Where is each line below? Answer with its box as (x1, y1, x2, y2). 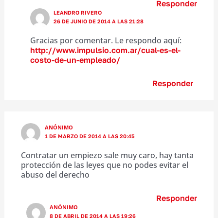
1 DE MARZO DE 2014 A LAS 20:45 (44, 132, 135, 139)
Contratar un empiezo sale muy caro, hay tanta (20, 149, 194, 161)
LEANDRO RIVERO (54, 9, 102, 16)
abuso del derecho (20, 169, 90, 180)
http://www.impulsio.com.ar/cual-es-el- (30, 45, 181, 55)
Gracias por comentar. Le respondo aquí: (30, 35, 182, 46)
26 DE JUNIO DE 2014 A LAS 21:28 (54, 18, 144, 24)
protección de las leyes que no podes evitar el (20, 159, 188, 170)
